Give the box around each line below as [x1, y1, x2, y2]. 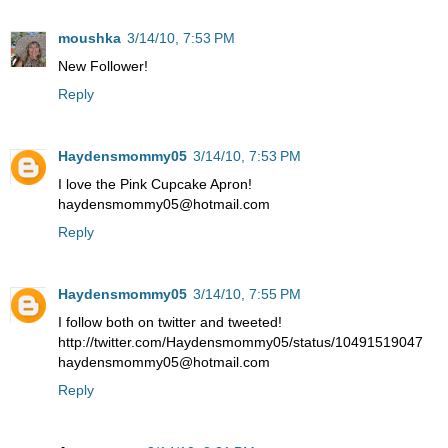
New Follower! [58, 58, 148, 75]
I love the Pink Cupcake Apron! [58, 176, 252, 193]
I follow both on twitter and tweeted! [58, 314, 282, 331]
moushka [58, 30, 121, 47]
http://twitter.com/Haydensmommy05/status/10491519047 [58, 334, 423, 351]
